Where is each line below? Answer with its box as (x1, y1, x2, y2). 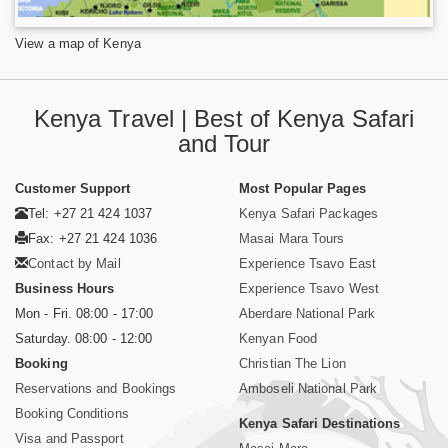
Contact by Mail (28, 255, 121, 271)
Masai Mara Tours (239, 230, 345, 246)
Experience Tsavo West (239, 280, 380, 296)
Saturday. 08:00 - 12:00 (15, 330, 153, 346)
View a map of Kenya (15, 35, 141, 51)
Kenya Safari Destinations (239, 415, 401, 431)
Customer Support (15, 180, 131, 196)
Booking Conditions (15, 405, 129, 421)
